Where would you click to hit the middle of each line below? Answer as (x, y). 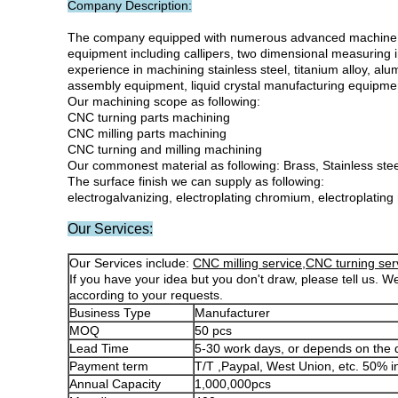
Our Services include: (131, 263)
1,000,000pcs (233, 384)
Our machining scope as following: (164, 101)
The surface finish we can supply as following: (196, 181)
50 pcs (213, 330)
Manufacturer (232, 313)
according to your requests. (146, 295)
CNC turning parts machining (149, 117)
